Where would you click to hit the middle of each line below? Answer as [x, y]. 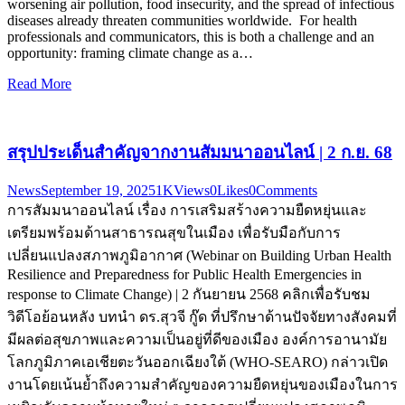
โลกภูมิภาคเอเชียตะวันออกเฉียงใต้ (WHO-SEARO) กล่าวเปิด [198, 363]
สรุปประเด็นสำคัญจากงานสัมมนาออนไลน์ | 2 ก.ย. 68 [200, 153]
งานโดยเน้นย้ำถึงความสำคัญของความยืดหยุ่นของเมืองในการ [202, 385]
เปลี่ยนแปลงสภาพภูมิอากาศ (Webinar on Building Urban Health [199, 256]
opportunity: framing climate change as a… [130, 52]
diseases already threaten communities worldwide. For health [182, 20]
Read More [39, 83]
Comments [287, 191]
